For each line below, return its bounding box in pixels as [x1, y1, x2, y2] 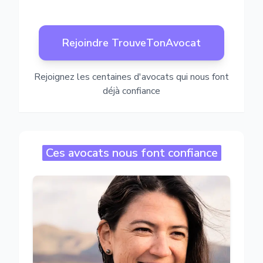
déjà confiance [103, 85, 160, 97]
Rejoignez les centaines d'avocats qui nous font [34, 70, 229, 83]
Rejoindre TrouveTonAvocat [62, 36, 201, 50]
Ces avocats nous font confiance [45, 145, 218, 161]
